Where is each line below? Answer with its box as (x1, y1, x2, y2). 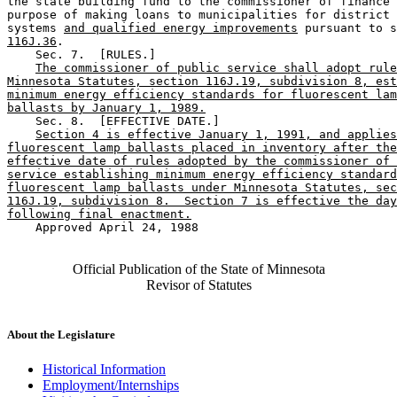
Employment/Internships (43, 377, 179, 393)
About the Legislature (7, 327, 115, 341)
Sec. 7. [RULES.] (7, 48, 163, 62)
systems (7, 21, 64, 35)
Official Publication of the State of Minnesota (72, 261, 325, 277)
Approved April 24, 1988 (7, 221, 198, 235)
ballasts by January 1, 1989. (7, 101, 206, 115)
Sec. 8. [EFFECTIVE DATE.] (7, 114, 227, 128)
